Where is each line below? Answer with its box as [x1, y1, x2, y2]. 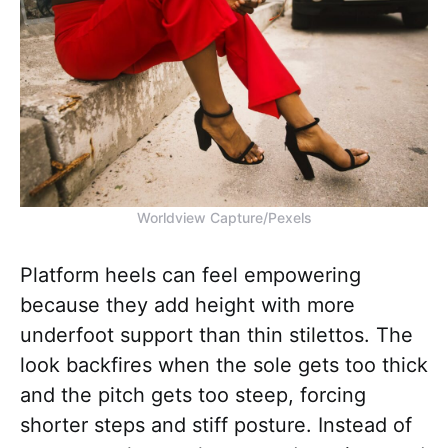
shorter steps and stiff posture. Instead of [20, 413, 412, 438]
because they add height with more [20, 293, 355, 318]
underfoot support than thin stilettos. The [20, 323, 413, 348]
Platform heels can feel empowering [20, 263, 361, 288]
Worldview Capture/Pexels [136, 209, 312, 227]
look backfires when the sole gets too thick [20, 353, 428, 378]
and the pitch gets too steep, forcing [20, 383, 366, 408]
